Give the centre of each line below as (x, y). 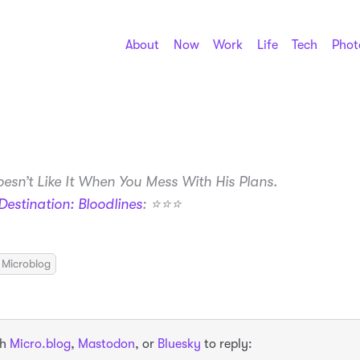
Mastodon (106, 344)
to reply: (227, 344)
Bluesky (179, 344)
